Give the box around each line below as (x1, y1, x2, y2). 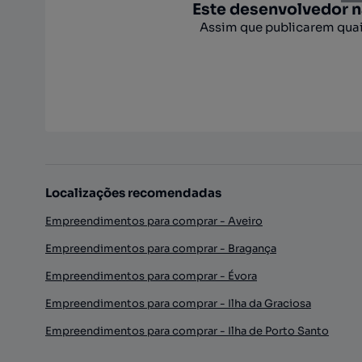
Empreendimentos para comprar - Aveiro (45, 214, 263, 228)
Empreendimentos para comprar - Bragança (45, 242, 276, 255)
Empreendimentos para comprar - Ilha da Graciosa (45, 297, 311, 310)
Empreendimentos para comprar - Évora (45, 269, 257, 283)
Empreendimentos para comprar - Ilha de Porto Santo (45, 324, 329, 338)
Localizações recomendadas (45, 185, 221, 200)
